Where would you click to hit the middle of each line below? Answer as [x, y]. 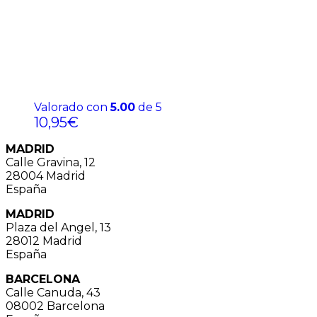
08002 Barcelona [55, 306]
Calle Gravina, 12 [51, 162]
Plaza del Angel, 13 [58, 227]
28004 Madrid [46, 175]
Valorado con [72, 107]
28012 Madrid [44, 241]
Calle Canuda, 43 [53, 292]
